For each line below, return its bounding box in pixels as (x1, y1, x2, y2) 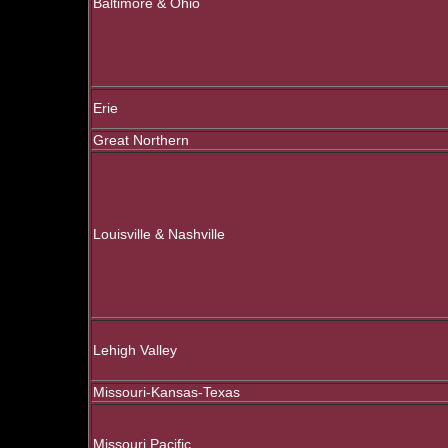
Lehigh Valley (93, 343, 177, 358)
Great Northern (93, 133, 189, 148)
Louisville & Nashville (93, 227, 225, 242)
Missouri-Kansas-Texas (93, 385, 240, 400)
